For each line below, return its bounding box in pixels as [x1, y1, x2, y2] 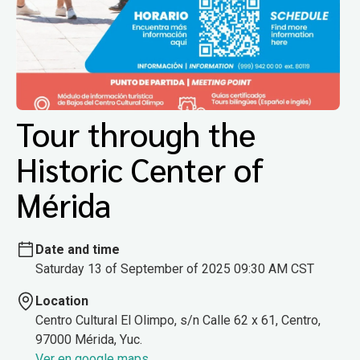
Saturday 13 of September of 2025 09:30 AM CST [35, 260, 314, 276]
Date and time [35, 241, 120, 257]
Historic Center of [16, 148, 264, 190]
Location [35, 292, 88, 309]
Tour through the [16, 112, 256, 155]
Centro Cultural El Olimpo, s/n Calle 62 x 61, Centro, [35, 312, 321, 328]
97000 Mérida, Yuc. [35, 331, 142, 347]
